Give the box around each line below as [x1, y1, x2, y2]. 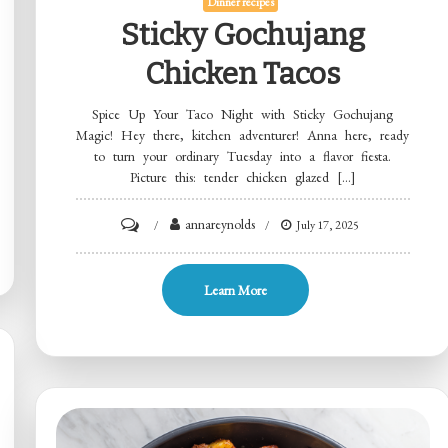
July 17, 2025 [296, 216, 360, 233]
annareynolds [185, 214, 256, 233]
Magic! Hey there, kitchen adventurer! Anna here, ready [76, 125, 410, 144]
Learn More [203, 280, 267, 299]
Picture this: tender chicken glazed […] [129, 167, 356, 186]
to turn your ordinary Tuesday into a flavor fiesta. [94, 146, 392, 165]
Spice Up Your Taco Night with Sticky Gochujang [92, 104, 394, 123]
